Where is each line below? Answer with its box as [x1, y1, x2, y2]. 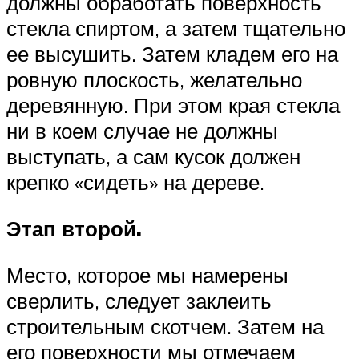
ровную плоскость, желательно [6, 67, 302, 93]
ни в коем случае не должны [6, 118, 278, 144]
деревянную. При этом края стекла [6, 92, 340, 119]
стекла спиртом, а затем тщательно [6, 15, 345, 42]
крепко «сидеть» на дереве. [6, 169, 264, 196]
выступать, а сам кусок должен [6, 143, 301, 170]
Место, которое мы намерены [6, 261, 288, 288]
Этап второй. [6, 215, 142, 241]
